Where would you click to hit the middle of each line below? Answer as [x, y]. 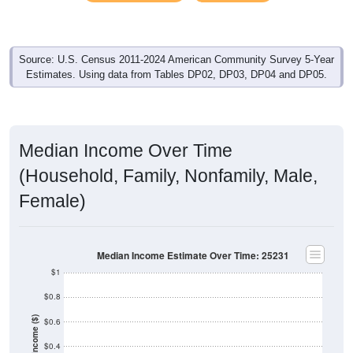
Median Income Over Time [126, 150]
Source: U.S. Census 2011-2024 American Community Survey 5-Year [176, 59]
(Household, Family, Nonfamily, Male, [168, 175]
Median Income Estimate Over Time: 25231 [193, 255]
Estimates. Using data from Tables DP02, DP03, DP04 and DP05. [176, 74]
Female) [52, 201]
